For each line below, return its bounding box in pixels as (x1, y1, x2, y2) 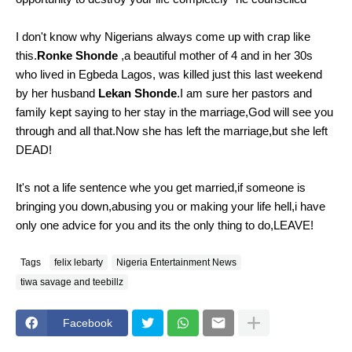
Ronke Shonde (37, 49, 118, 63)
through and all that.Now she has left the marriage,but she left (16, 124, 328, 138)
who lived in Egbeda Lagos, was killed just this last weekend (16, 68, 322, 82)
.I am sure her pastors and (177, 86, 312, 101)
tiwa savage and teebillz (20, 276, 123, 288)
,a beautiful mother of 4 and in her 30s (118, 49, 313, 63)
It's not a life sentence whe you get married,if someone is (16, 181, 306, 195)
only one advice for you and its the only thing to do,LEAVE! (16, 218, 313, 233)
